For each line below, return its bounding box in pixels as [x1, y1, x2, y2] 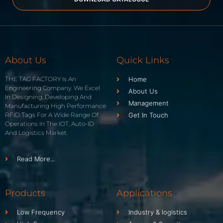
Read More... [17, 155, 55, 163]
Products [5, 188, 45, 199]
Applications [116, 188, 172, 199]
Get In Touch [128, 111, 168, 119]
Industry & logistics [128, 208, 187, 217]
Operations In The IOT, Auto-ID [5, 120, 94, 128]
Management [128, 99, 169, 108]
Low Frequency [17, 208, 65, 217]
